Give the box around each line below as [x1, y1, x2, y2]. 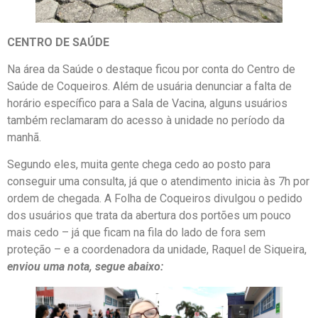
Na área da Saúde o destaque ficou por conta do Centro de [7, 62, 295, 76]
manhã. [7, 130, 41, 144]
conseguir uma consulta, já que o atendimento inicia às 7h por [7, 175, 309, 189]
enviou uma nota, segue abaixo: [7, 260, 163, 274]
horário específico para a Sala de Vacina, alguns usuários [7, 96, 287, 110]
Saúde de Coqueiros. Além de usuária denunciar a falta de [7, 79, 292, 93]
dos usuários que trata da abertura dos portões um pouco [7, 209, 291, 223]
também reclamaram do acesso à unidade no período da [7, 113, 285, 127]
